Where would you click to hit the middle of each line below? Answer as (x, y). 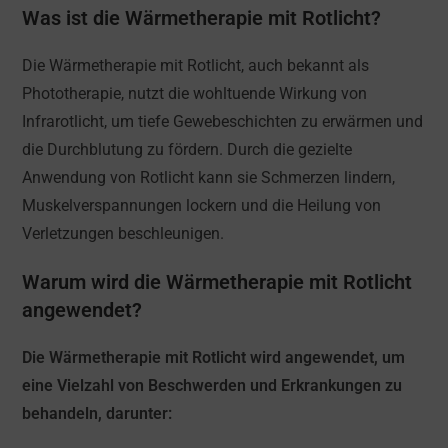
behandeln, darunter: (97, 414)
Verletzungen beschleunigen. (123, 234)
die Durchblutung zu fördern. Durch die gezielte (187, 150)
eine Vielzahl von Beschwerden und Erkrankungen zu (212, 386)
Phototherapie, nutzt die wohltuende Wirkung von (195, 94)
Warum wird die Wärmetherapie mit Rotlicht (217, 282)
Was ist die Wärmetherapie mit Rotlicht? (202, 18)
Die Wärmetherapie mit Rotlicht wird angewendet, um (214, 358)
